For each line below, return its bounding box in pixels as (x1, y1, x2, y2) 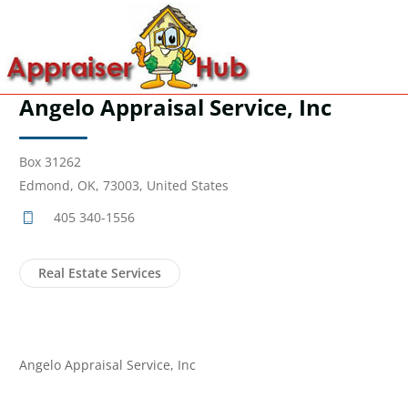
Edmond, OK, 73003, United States (19, 177, 229, 194)
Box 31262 (19, 153, 81, 170)
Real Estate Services (38, 264, 161, 281)
